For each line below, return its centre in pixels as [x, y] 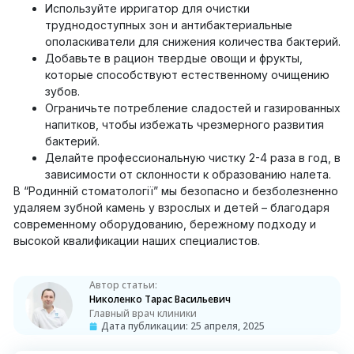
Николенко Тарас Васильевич [160, 299]
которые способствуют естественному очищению [187, 74]
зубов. [62, 91]
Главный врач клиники [143, 313]
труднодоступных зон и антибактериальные [169, 24]
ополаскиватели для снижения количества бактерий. [193, 41]
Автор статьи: [123, 285]
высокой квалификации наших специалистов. [137, 240]
